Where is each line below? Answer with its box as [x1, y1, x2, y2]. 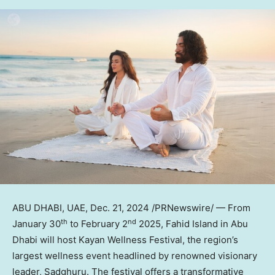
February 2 [81, 218, 128, 230]
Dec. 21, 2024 [90, 202, 149, 214]
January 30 [12, 218, 61, 230]
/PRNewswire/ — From [149, 202, 250, 214]
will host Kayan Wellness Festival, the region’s [37, 234, 238, 246]
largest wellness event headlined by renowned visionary [12, 250, 257, 262]
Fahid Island [166, 218, 218, 230]
